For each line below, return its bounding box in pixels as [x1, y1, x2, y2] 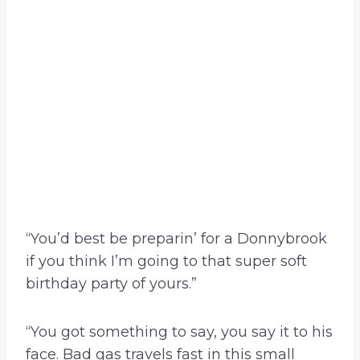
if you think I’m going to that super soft [26, 252, 307, 271]
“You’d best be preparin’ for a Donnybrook [26, 230, 327, 248]
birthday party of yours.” [26, 275, 197, 293]
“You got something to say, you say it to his [26, 323, 333, 342]
